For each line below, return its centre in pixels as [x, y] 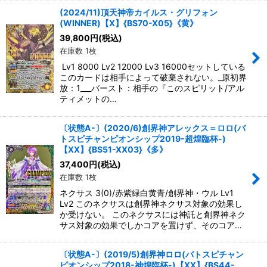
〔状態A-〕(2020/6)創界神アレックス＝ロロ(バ [153, 128]
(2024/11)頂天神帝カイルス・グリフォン [139, 12]
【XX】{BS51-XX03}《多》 [114, 149]
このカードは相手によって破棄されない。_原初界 [153, 77]
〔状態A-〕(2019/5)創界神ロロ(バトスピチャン [152, 254]
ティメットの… [88, 98]
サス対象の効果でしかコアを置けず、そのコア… [151, 225]
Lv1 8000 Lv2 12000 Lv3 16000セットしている [153, 66]
